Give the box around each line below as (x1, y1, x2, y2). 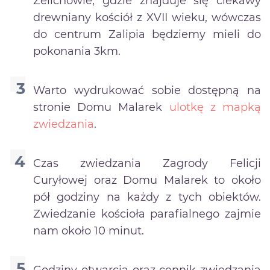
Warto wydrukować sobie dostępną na (33, 83, 261, 97)
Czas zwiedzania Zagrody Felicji (33, 156, 261, 170)
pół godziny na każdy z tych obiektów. (33, 190, 261, 204)
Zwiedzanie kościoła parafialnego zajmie (33, 207, 261, 221)
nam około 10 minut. (33, 224, 144, 237)
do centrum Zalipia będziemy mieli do (33, 27, 261, 41)
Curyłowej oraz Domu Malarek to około (33, 173, 261, 187)
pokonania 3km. (33, 44, 121, 58)
